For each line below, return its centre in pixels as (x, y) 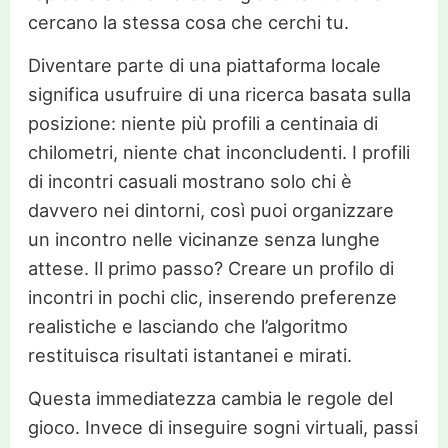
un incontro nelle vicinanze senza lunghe (203, 238)
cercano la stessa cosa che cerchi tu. (188, 21)
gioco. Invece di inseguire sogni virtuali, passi (222, 426)
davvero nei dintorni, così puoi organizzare (210, 209)
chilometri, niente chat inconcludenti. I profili (218, 151)
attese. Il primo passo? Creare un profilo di (210, 267)
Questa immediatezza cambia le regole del (210, 397)
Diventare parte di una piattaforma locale (204, 64)
